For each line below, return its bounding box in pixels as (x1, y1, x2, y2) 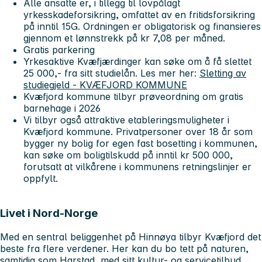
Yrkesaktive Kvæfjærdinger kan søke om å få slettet (23, 55, 251, 67)
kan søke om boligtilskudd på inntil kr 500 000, (23, 149, 233, 161)
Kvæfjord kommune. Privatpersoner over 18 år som (23, 125, 253, 137)
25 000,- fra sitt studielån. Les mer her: (23, 67, 199, 79)
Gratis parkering (23, 43, 95, 56)
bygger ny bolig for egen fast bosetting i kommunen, (23, 137, 257, 149)
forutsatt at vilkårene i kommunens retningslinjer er (23, 160, 251, 173)
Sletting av (199, 67, 246, 79)
